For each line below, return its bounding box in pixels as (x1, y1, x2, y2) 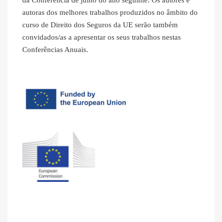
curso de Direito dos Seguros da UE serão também (22, 21, 178, 29)
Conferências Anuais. (22, 46, 88, 54)
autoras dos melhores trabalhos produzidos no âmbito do (22, 8, 198, 17)
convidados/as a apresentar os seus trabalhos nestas (22, 33, 181, 42)
